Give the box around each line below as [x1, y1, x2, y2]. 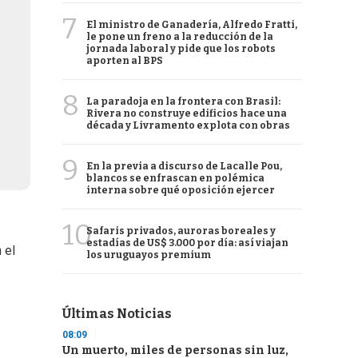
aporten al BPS [86, 55, 163, 66]
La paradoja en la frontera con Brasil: [86, 96, 280, 107]
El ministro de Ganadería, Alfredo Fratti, [86, 19, 297, 30]
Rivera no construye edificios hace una [86, 108, 287, 119]
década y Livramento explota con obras [86, 120, 290, 131]
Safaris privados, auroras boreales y [86, 225, 276, 237]
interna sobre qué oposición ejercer [86, 185, 275, 196]
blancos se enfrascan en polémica [86, 173, 265, 184]
